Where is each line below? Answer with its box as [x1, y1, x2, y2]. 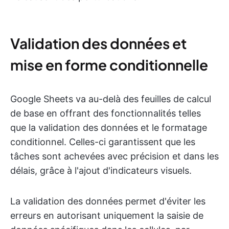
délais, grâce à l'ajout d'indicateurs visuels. [10, 165, 192, 176]
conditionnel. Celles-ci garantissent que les [10, 136, 195, 147]
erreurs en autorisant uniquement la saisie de [10, 210, 203, 221]
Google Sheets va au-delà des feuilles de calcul [10, 94, 211, 104]
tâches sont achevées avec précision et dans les [10, 151, 219, 162]
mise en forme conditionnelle [10, 56, 208, 74]
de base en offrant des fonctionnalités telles [10, 108, 201, 119]
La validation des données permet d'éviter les [10, 196, 205, 207]
